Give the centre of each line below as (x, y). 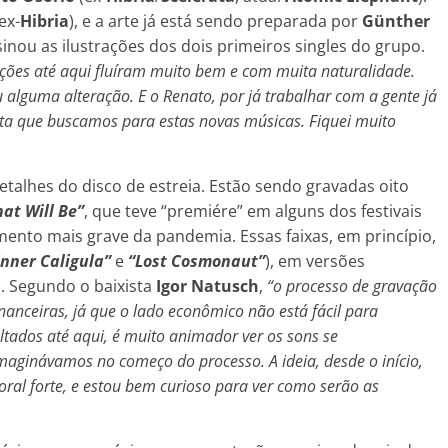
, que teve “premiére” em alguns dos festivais (253, 210)
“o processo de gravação (352, 285)
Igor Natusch (207, 285)
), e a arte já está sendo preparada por (215, 20)
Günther (396, 20)
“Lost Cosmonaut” (196, 260)
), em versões (315, 260)
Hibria (44, 20)
